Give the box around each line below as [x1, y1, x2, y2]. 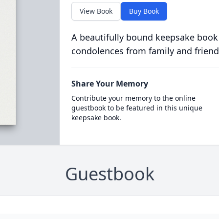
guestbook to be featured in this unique [71, 103, 202, 112]
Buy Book [129, 6, 159, 16]
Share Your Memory [71, 78, 148, 89]
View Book [79, 6, 112, 16]
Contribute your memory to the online [71, 93, 196, 103]
